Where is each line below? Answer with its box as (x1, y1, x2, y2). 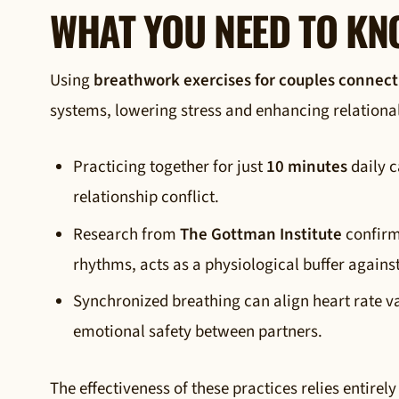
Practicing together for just (73, 155, 267, 180)
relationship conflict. (73, 185, 220, 210)
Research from (73, 222, 181, 247)
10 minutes (266, 155, 348, 180)
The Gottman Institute (180, 222, 343, 247)
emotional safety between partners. (73, 320, 323, 345)
